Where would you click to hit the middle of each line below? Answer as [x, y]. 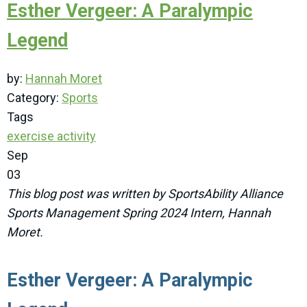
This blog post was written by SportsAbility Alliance [145, 194]
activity [75, 136]
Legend [37, 41]
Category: [34, 98]
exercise [30, 136]
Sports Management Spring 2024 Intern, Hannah [139, 213]
